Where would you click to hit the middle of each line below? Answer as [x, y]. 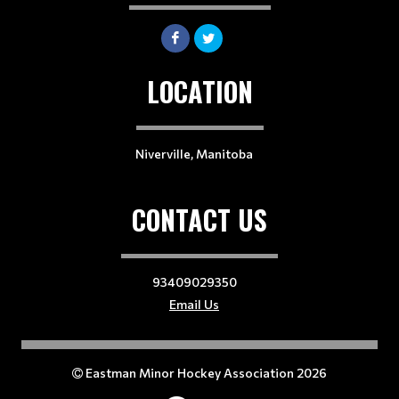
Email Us [194, 304]
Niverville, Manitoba [194, 153]
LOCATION [199, 91]
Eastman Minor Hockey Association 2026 [205, 372]
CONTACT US [199, 219]
